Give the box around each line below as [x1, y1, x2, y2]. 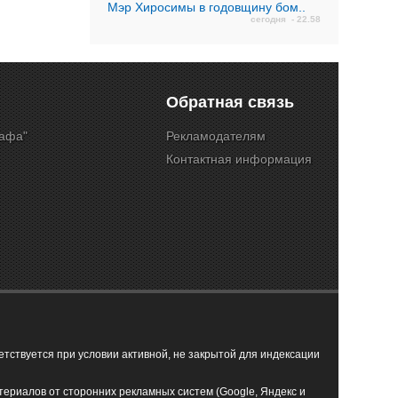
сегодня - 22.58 [251, 14, 321, 24]
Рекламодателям [165, 129, 266, 143]
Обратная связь [165, 93, 294, 111]
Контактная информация [165, 152, 312, 166]
